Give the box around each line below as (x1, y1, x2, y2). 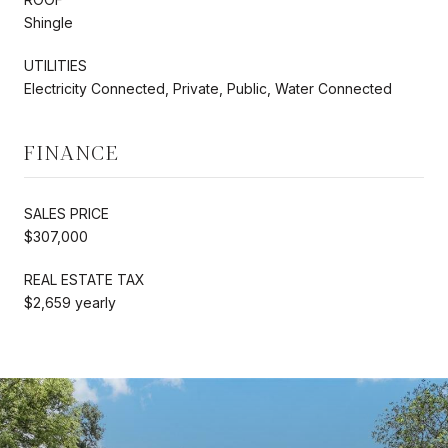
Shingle (24, 13, 73, 31)
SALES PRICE (24, 204, 109, 222)
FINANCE (24, 140, 119, 165)
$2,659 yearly (24, 293, 116, 311)
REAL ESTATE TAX (24, 270, 145, 288)
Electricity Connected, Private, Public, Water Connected (24, 79, 392, 97)
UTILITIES (24, 56, 87, 74)
